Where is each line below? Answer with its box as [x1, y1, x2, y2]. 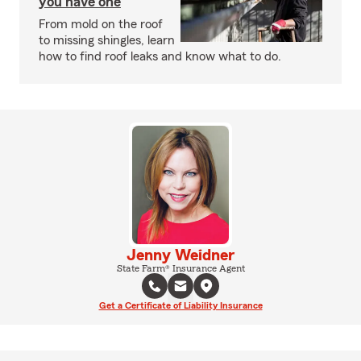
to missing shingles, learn [39, 34, 175, 47]
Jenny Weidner [127, 247, 234, 263]
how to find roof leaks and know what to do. [39, 50, 281, 63]
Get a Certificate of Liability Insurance [98, 300, 263, 310]
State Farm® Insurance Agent [116, 263, 245, 273]
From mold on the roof [39, 18, 163, 31]
